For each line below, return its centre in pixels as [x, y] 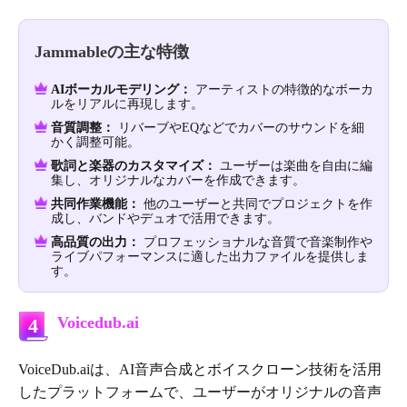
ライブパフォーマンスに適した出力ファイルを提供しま [210, 257]
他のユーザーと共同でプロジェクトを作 [256, 204]
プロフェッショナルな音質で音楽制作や [256, 243]
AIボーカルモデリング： [121, 90]
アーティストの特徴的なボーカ [283, 90]
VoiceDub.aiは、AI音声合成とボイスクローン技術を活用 [200, 370]
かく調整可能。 [95, 143]
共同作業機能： [95, 204]
